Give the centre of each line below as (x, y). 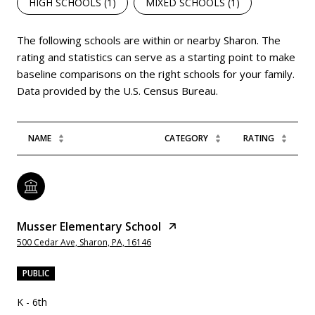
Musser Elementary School (89, 227)
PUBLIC (36, 274)
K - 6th (32, 302)
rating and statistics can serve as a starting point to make (156, 57)
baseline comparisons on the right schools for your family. (156, 74)
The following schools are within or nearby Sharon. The (149, 40)
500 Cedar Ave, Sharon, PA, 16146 (84, 243)
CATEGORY (186, 139)
